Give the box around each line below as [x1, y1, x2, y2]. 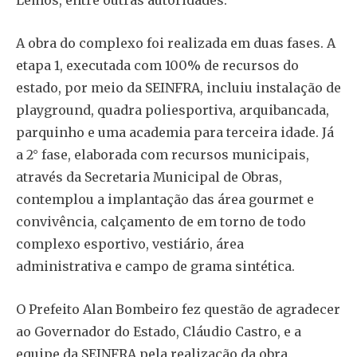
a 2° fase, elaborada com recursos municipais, [16, 146, 309, 163]
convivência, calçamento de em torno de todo [16, 213, 306, 229]
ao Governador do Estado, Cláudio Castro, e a [16, 323, 301, 339]
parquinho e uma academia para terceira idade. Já [16, 124, 334, 140]
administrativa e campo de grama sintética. [16, 257, 298, 274]
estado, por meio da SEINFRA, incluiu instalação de [16, 79, 341, 96]
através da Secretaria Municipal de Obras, [16, 168, 282, 185]
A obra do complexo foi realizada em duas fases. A [16, 34, 335, 51]
